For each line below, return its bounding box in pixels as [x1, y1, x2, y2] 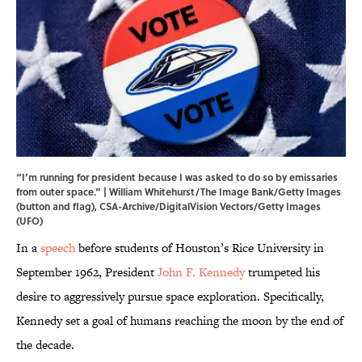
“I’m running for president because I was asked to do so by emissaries [16, 170, 338, 185]
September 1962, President [16, 263, 158, 281]
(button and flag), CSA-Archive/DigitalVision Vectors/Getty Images [16, 199, 321, 214]
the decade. [16, 336, 74, 354]
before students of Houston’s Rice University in [75, 239, 324, 257]
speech [37, 239, 75, 257]
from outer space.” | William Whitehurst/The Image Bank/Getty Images [16, 184, 341, 200]
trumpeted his [245, 263, 320, 281]
